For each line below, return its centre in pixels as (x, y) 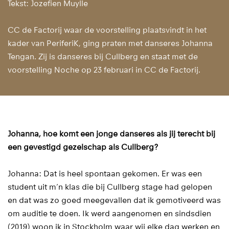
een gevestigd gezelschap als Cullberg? (83, 147)
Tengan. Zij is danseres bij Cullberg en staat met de (103, 57)
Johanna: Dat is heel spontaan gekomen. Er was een (105, 174)
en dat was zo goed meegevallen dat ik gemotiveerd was (114, 201)
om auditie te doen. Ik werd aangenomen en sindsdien (109, 214)
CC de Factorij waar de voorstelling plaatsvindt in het (107, 30)
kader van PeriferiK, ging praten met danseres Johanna (110, 44)
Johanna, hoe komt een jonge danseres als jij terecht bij (111, 134)
